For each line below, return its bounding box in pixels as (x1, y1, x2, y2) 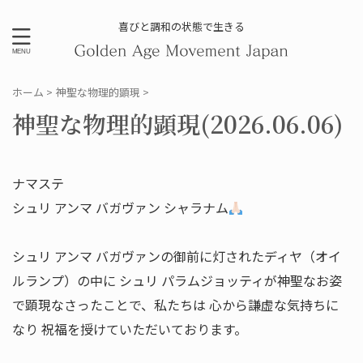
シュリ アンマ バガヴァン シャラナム (12, 198, 228, 217)
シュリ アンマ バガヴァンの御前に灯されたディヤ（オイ (12, 246, 341, 266)
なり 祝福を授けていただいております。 (12, 319, 247, 339)
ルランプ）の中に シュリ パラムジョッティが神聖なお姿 (12, 271, 342, 290)
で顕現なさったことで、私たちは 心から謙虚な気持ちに (12, 295, 339, 314)
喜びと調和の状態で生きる (118, 18, 245, 34)
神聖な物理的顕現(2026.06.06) (12, 107, 343, 140)
